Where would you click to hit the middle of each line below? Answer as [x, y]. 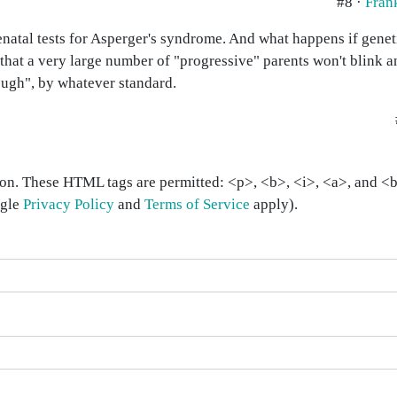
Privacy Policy [69, 204]
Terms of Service [197, 204]
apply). [274, 204]
